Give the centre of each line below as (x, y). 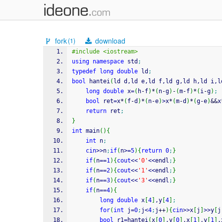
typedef (84, 71)
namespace (108, 61)
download (110, 41)
